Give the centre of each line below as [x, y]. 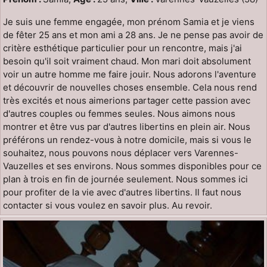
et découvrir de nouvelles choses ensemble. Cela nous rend [130, 87]
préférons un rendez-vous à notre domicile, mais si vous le [127, 140]
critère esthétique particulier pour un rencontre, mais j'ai [122, 48]
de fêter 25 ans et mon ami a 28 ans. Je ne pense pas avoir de [133, 35]
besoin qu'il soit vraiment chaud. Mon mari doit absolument [127, 61]
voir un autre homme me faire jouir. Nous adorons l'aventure [130, 74]
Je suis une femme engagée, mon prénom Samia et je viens [129, 22]
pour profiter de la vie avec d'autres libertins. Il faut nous [122, 192]
